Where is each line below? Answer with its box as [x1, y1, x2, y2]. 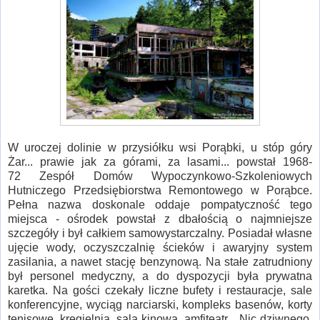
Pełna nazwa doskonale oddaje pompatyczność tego [8, 199, 312, 211]
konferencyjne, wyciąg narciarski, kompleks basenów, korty [8, 299, 312, 311]
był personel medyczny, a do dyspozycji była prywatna [8, 270, 312, 283]
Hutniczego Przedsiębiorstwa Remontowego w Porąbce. [8, 184, 312, 197]
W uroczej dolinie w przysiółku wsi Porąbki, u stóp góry [8, 141, 312, 154]
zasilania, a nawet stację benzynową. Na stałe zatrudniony [8, 256, 312, 269]
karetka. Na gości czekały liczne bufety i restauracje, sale [8, 284, 312, 297]
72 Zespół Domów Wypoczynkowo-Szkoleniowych [8, 170, 312, 183]
